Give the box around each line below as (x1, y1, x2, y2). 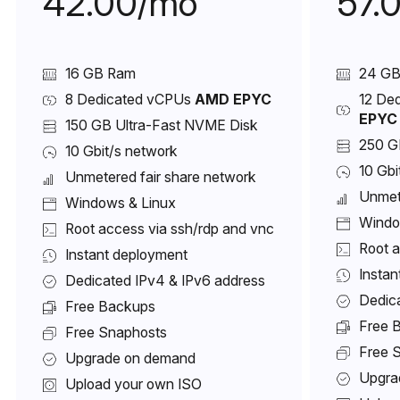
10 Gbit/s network (65, 142, 178, 160)
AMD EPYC (195, 90, 271, 108)
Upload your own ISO (65, 375, 202, 393)
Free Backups (65, 297, 155, 315)
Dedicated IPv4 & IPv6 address (65, 271, 265, 289)
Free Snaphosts (65, 323, 167, 341)
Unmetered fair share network (65, 168, 256, 186)
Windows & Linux (65, 194, 176, 212)
